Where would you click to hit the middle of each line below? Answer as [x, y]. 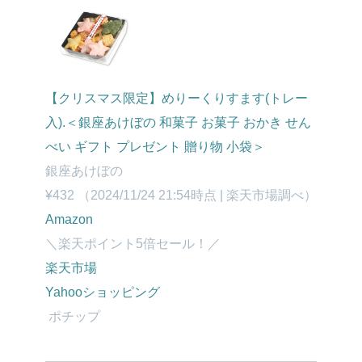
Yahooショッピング [103, 292]
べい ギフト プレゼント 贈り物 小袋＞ [155, 147]
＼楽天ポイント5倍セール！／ [133, 244]
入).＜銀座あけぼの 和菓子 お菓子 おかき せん [178, 122]
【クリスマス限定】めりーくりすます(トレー [177, 98]
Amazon [69, 219]
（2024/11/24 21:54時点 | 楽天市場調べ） [197, 195]
